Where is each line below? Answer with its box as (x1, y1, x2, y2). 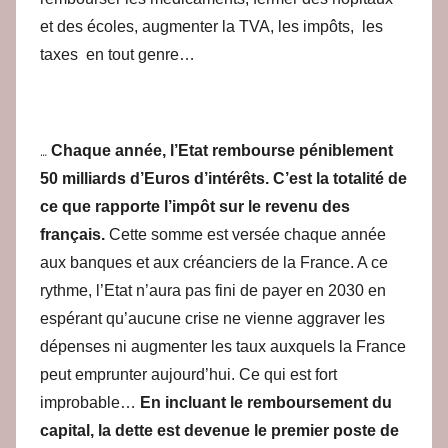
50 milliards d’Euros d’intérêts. (40, 170, 269, 188)
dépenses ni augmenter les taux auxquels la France (40, 338, 406, 356)
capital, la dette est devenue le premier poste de (40, 422, 399, 440)
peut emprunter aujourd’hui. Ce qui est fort (40, 366, 337, 384)
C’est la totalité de (273, 170, 407, 188)
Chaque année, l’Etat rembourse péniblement (51, 142, 393, 160)
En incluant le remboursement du (140, 394, 392, 412)
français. (40, 226, 109, 244)
